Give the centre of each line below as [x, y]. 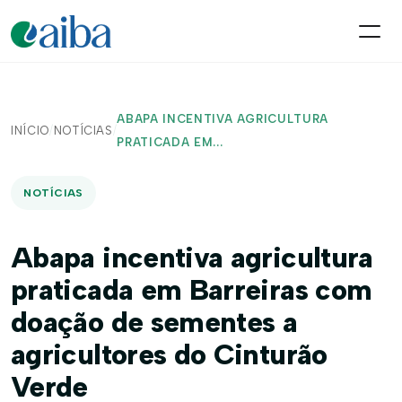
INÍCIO [30, 131]
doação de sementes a [154, 322]
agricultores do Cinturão [169, 354]
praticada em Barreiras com [192, 290]
